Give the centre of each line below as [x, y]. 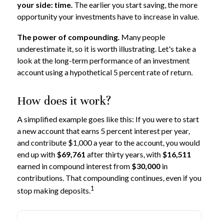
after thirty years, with [124, 154]
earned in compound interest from [74, 166]
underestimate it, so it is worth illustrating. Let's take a [107, 49]
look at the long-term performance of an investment [103, 60]
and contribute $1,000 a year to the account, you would [109, 142]
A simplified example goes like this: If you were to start [108, 119]
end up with [37, 154]
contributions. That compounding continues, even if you [109, 178]
